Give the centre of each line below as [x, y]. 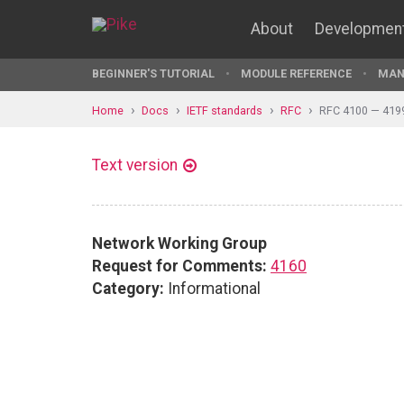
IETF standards [225, 110]
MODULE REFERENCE [296, 73]
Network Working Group [179, 243]
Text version [135, 165]
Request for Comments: [179, 266]
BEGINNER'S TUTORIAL [153, 73]
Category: [128, 288]
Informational [212, 288]
